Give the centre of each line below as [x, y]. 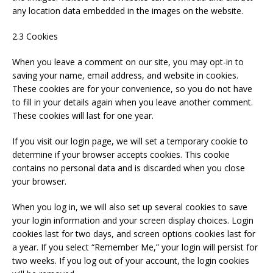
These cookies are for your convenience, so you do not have [132, 89]
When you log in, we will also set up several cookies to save [130, 207]
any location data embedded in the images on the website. [128, 11]
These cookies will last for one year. [83, 115]
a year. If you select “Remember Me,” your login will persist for [135, 247]
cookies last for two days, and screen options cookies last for [134, 234]
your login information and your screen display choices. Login [133, 220]
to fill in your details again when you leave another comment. [133, 102]
